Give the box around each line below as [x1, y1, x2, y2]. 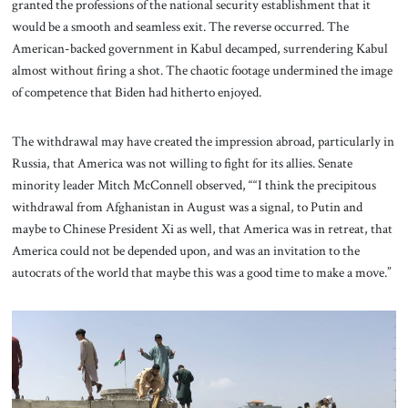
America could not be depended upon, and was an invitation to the [11, 241, 360, 260]
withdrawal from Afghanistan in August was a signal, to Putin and [11, 198, 362, 217]
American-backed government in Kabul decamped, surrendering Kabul [11, 39, 388, 58]
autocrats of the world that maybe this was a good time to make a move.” [11, 263, 392, 282]
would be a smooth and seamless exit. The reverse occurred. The [11, 17, 349, 36]
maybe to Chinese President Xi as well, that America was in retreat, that [11, 219, 393, 239]
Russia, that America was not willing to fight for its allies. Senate [11, 154, 352, 173]
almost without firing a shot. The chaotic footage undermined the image [11, 61, 393, 80]
